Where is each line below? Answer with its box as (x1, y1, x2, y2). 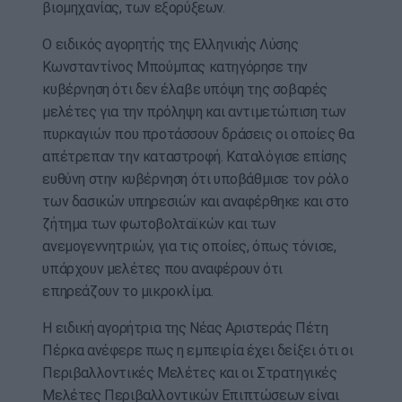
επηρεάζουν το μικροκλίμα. (42, 283, 214, 301)
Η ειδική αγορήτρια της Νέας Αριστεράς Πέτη (42, 319, 328, 337)
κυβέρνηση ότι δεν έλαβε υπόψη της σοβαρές (42, 81, 328, 99)
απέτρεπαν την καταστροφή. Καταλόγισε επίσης (42, 148, 347, 166)
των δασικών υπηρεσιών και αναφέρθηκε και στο (42, 193, 349, 211)
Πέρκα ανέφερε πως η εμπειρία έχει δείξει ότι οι (42, 342, 354, 360)
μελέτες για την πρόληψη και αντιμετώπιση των (42, 103, 346, 121)
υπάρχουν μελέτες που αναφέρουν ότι (42, 260, 283, 278)
